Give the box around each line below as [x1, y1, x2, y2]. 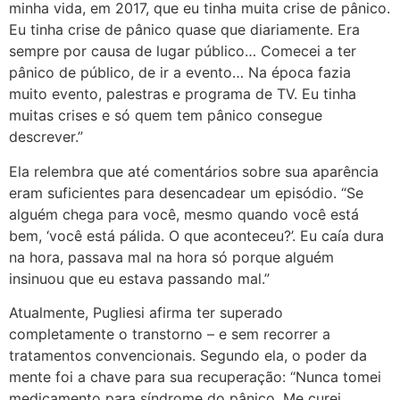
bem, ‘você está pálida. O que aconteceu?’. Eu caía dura [9, 226, 384, 245]
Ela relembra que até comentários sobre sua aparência [9, 162, 379, 180]
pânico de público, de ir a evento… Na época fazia [9, 63, 351, 82]
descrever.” [9, 128, 83, 146]
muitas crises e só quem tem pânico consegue [9, 106, 322, 125]
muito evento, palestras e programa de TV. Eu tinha [9, 85, 356, 104]
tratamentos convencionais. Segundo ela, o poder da [9, 346, 367, 365]
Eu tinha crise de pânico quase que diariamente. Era [9, 21, 360, 39]
